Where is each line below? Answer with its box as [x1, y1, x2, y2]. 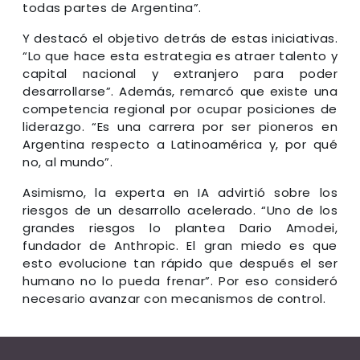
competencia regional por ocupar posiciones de [22, 100, 337, 117]
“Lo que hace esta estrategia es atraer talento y [22, 47, 337, 64]
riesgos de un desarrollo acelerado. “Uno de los [22, 201, 337, 219]
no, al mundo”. [22, 153, 112, 170]
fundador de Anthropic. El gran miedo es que [22, 236, 337, 254]
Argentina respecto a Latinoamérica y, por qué [22, 135, 337, 153]
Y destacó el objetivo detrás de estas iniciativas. [22, 29, 337, 47]
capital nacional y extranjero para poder [22, 64, 337, 82]
